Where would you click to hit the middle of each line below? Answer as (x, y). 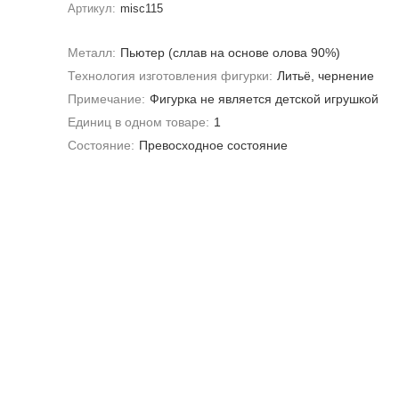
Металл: (91, 53)
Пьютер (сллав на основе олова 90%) (231, 53)
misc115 (141, 8)
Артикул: (91, 8)
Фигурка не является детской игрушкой (265, 99)
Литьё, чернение (326, 76)
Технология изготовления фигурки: (170, 76)
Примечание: (106, 99)
